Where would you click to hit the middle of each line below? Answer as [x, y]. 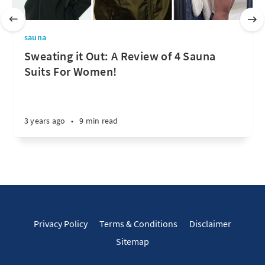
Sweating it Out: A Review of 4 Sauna [120, 56]
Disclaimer [210, 224]
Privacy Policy [61, 224]
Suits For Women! [71, 71]
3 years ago [45, 120]
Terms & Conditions [138, 224]
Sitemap [132, 241]
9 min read [99, 120]
